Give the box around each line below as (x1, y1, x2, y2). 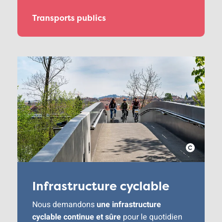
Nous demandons (32, 199, 97, 211)
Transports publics (32, 12, 106, 24)
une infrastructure (97, 199, 161, 211)
